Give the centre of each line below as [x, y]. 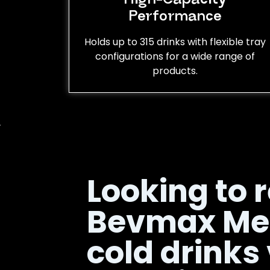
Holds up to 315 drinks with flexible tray [175, 42]
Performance [175, 16]
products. [175, 71]
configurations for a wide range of [175, 56]
